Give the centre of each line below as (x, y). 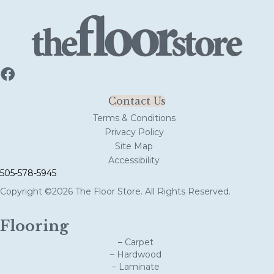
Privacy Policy (134, 132)
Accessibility (134, 161)
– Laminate (135, 267)
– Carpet (135, 243)
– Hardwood (135, 255)
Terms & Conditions (134, 118)
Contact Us (137, 101)
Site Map (134, 146)
